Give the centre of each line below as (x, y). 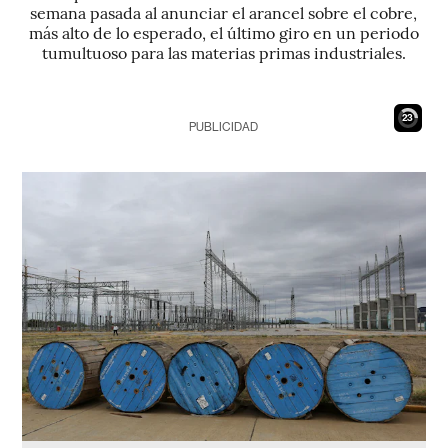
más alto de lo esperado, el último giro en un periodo (223, 32)
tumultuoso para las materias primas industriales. (223, 52)
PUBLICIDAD (224, 127)
